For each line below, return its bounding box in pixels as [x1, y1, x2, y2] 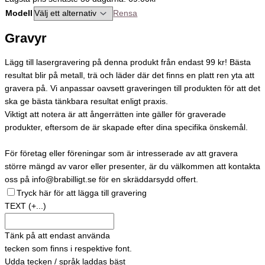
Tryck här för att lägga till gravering [17, 188, 147, 198]
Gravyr [5, 31, 47, 46]
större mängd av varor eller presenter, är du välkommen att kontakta [5, 161, 260, 171]
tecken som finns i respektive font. [5, 244, 132, 253]
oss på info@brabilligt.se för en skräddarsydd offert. [5, 174, 198, 184]
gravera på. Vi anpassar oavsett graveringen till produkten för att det [5, 83, 260, 93]
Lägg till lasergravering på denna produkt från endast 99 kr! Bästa [5, 57, 251, 67]
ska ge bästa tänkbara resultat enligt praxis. [5, 96, 168, 106]
